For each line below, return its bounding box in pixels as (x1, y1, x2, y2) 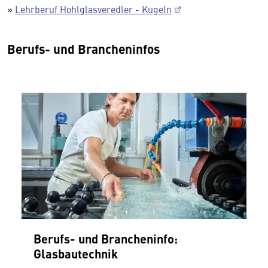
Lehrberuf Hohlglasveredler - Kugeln (15, 2, 172, 16)
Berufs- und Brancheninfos (7, 39, 160, 57)
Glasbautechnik (33, 244, 118, 262)
